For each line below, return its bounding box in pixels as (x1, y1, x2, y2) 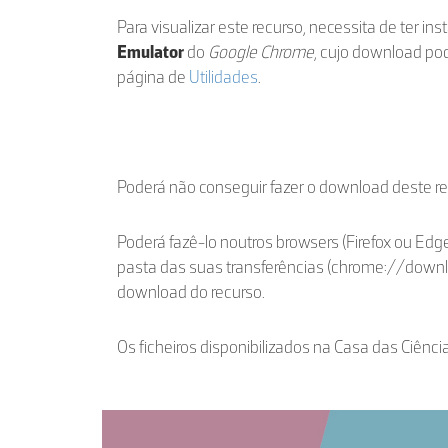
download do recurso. (117, 281, 265, 303)
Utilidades (189, 66, 258, 88)
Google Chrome (208, 41, 314, 63)
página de (117, 66, 189, 88)
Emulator (117, 41, 184, 63)
